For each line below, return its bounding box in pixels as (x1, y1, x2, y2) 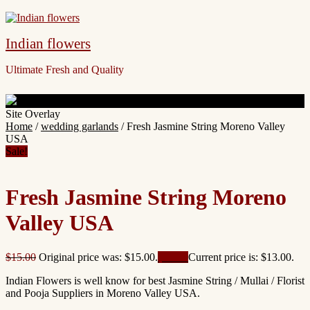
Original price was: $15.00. (39, 250, 158, 263)
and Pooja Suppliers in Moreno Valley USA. (6, 286, 200, 299)
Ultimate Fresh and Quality (6, 64, 124, 75)
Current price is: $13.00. (188, 250, 294, 263)
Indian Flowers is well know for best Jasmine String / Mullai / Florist (6, 274, 304, 286)
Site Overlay (6, 108, 60, 120)
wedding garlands (41, 120, 118, 132)
